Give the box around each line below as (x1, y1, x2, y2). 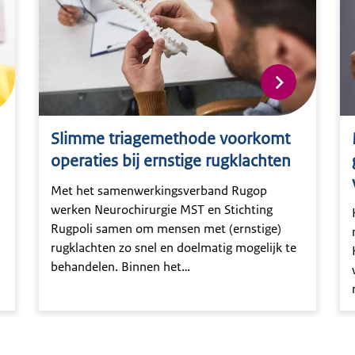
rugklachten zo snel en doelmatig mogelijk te (51, 239, 296, 257)
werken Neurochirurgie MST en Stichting (51, 201, 273, 219)
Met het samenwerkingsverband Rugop (51, 182, 267, 200)
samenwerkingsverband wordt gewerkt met (51, 277, 291, 295)
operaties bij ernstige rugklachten (51, 151, 291, 172)
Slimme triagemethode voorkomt (51, 128, 290, 150)
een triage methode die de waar (51, 296, 225, 314)
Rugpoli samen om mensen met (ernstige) (51, 220, 281, 238)
